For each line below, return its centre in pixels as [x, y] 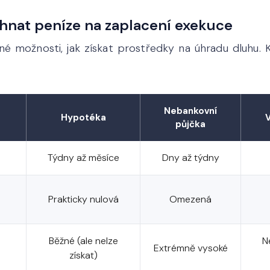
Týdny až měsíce [83, 158]
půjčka [190, 124]
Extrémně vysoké [190, 248]
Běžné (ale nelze [83, 241]
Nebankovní [190, 111]
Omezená [190, 199]
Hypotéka [83, 118]
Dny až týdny [190, 158]
